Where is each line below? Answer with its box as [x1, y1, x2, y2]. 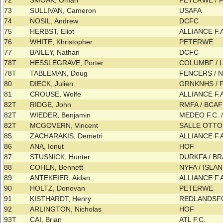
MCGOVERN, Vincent [30, 121, 99, 130]
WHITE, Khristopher [30, 38, 93, 46]
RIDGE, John [30, 101, 72, 109]
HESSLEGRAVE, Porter [30, 59, 104, 67]
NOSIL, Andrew [30, 17, 79, 25]
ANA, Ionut [30, 142, 64, 151]
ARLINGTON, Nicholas [30, 205, 102, 214]
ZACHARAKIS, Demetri [30, 132, 103, 140]
